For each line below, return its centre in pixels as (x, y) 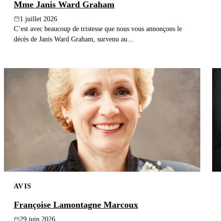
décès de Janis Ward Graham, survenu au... (74, 39)
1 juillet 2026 (38, 19)
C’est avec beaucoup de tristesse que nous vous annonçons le (98, 28)
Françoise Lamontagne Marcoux (76, 205)
